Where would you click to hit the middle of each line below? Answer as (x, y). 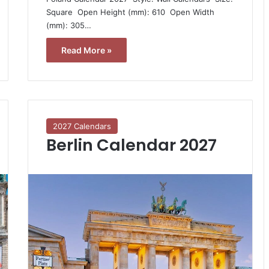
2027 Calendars (82, 126)
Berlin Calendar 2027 (131, 145)
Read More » (86, 50)
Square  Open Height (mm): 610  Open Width (130, 12)
